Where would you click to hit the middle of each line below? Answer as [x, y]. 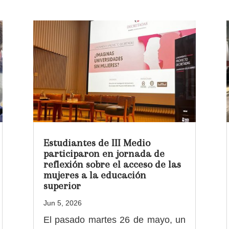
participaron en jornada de [104, 153]
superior [62, 186]
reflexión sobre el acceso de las [112, 164]
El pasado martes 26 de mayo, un [114, 220]
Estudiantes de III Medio [97, 143]
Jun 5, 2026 [62, 203]
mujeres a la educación [95, 175]
